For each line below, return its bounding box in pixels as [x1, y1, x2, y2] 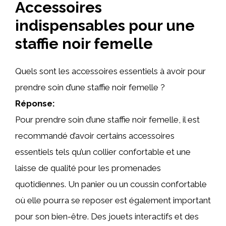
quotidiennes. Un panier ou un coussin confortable [15, 179, 207, 189]
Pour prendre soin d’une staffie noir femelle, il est [15, 115, 200, 125]
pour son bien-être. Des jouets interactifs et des [15, 211, 199, 221]
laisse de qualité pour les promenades [15, 163, 161, 173]
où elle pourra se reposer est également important [15, 195, 211, 205]
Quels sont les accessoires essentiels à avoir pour [15, 66, 206, 76]
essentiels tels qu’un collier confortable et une [15, 147, 191, 157]
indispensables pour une [15, 17, 195, 34]
